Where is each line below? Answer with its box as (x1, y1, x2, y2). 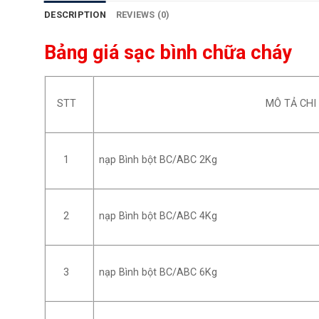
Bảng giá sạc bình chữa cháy (44, 41, 292, 65)
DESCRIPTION (44, 9, 106, 21)
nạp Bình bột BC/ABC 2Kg (99, 154, 218, 167)
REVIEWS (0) (115, 9, 170, 21)
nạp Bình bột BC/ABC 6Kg (99, 266, 218, 279)
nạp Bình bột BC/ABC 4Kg (99, 210, 218, 223)
